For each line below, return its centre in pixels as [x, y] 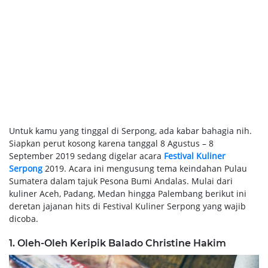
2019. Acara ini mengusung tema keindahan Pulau [145, 168]
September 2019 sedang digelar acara [86, 156]
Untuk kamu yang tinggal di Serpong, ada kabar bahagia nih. [130, 130]
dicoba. [24, 218]
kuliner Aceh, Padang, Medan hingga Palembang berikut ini [128, 193]
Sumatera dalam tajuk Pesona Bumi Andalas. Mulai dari [121, 181]
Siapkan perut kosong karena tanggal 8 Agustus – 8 [111, 143]
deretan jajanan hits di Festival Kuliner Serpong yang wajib [127, 206]
